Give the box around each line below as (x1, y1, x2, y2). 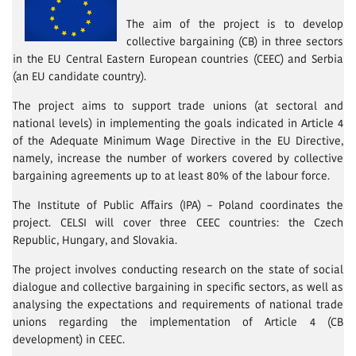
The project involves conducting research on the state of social (13, 261, 343, 278)
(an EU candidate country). (13, 68, 146, 85)
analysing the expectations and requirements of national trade (13, 296, 343, 313)
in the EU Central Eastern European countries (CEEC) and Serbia (13, 51, 343, 68)
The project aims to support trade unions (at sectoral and (13, 98, 343, 114)
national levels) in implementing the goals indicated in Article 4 (13, 115, 343, 132)
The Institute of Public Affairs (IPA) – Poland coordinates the (13, 197, 343, 214)
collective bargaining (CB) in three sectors (126, 33, 343, 50)
